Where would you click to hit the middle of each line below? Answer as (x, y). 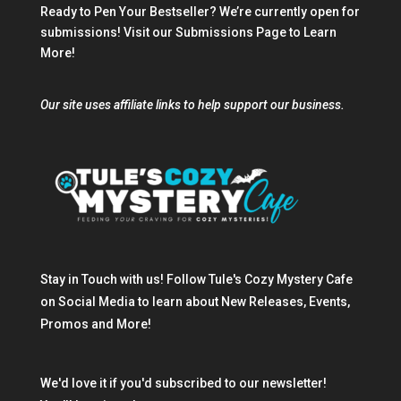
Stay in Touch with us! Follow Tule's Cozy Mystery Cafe (196, 280)
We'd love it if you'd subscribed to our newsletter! (183, 384)
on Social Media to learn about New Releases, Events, (195, 302)
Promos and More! (95, 324)
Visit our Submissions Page (205, 32)
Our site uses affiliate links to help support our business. (192, 105)
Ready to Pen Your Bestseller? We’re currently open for (200, 11)
